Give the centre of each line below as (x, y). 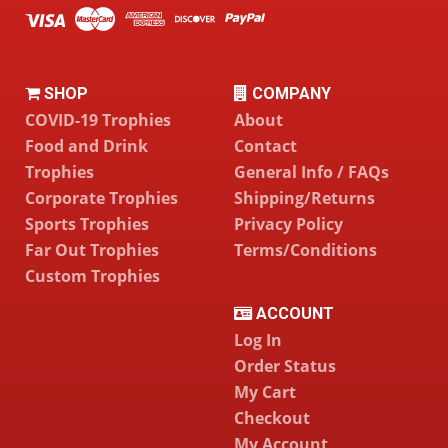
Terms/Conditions (305, 249)
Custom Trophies (92, 275)
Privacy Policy (288, 223)
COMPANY (289, 93)
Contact (265, 145)
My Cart (265, 392)
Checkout (272, 418)
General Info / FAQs (311, 171)
